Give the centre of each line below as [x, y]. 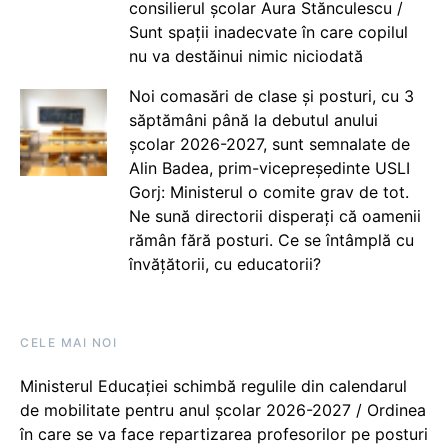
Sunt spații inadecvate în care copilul [268, 32]
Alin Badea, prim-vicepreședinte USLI [269, 168]
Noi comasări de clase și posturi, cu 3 [271, 96]
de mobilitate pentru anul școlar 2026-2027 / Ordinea [223, 410]
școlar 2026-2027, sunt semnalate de [269, 144]
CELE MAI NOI [68, 343]
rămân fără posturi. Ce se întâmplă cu [271, 240]
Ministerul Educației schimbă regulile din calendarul [213, 386]
